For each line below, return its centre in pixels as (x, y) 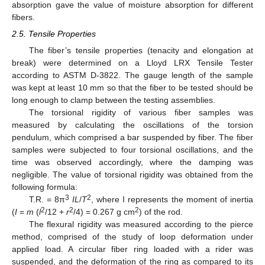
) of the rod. (161, 212)
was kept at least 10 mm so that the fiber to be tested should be (132, 88)
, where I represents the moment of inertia (172, 200)
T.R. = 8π (47, 200)
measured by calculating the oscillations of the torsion (132, 125)
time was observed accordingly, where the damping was (132, 162)
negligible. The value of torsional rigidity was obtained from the (132, 175)
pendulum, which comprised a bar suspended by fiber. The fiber (132, 138)
